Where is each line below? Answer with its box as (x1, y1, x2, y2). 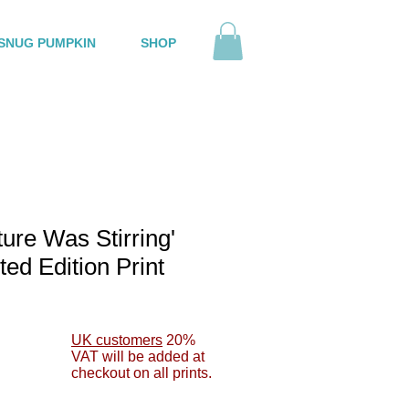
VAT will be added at (71, 348, 204, 364)
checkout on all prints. (71, 364, 212, 381)
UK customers (71, 331, 163, 348)
